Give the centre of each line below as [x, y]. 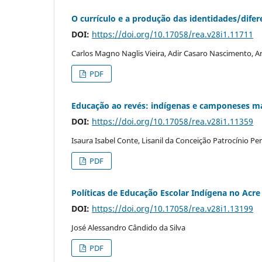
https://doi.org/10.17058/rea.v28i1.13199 [173, 208]
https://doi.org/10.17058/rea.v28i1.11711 [173, 34]
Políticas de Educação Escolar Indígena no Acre [166, 192]
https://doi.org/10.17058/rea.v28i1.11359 [173, 121]
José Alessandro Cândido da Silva [128, 227]
